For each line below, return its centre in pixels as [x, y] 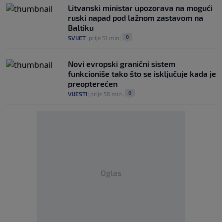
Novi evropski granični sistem [122, 63]
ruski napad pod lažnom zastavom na [136, 17]
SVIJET [77, 37]
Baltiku [81, 27]
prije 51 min [104, 37]
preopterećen [93, 83]
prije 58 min [106, 93]
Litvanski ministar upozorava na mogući [140, 7]
